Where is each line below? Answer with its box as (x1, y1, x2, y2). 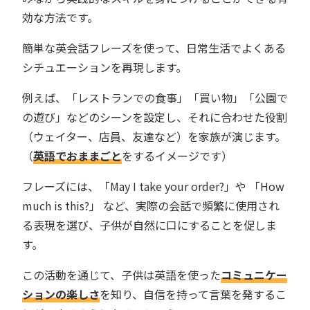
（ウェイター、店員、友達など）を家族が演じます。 (22, 128, 286, 145)
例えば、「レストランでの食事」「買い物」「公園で (22, 89, 288, 107)
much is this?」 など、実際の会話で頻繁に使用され (22, 197, 280, 215)
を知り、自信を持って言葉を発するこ (100, 286, 286, 303)
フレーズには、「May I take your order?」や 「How (22, 178, 284, 195)
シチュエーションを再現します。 (22, 59, 187, 76)
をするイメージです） (122, 147, 232, 165)
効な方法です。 (22, 9, 98, 26)
